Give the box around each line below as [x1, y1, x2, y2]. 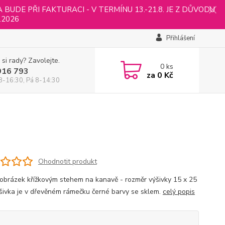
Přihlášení [166, 34, 195, 43]
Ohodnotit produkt [38, 156, 97, 166]
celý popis [162, 187, 195, 196]
